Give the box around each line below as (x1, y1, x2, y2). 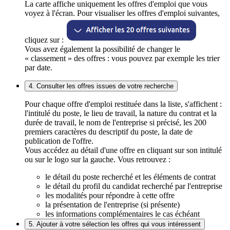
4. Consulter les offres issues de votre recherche (29, 82, 174, 90)
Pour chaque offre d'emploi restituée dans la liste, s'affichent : (25, 100, 222, 109)
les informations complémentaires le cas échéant (45, 209, 200, 219)
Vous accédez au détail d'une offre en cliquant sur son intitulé (25, 146, 222, 155)
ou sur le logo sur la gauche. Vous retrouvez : (25, 155, 170, 164)
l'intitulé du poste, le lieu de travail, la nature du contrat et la (25, 109, 217, 118)
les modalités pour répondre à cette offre (45, 191, 175, 200)
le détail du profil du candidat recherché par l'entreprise (45, 182, 222, 191)
